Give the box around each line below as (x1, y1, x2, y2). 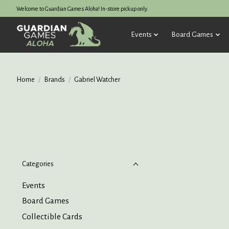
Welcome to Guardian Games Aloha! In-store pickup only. (16, 5, 148, 12)
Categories (22, 160, 54, 168)
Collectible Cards (22, 212, 82, 221)
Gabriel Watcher (74, 75, 120, 83)
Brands (43, 75, 65, 83)
